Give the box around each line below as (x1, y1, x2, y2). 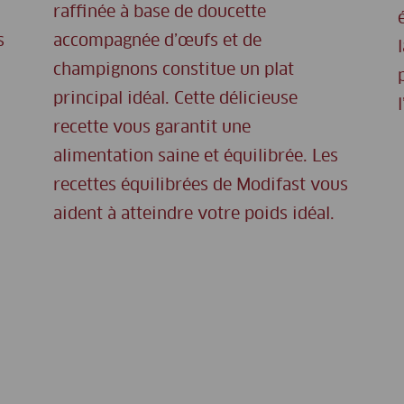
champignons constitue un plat (53, 62, 294, 79)
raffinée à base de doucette (53, 5, 266, 22)
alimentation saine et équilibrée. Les (53, 149, 338, 166)
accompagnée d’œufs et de (53, 33, 262, 50)
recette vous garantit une (53, 120, 251, 137)
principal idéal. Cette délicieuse (53, 91, 298, 108)
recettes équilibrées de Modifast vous (53, 178, 348, 195)
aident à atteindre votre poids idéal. (53, 207, 335, 224)
